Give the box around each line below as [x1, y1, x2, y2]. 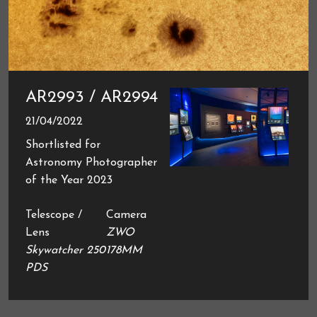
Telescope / [25, 209, 82, 221]
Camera [106, 209, 147, 221]
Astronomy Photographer [25, 156, 157, 168]
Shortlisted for [25, 139, 100, 151]
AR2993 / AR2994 [25, 88, 158, 106]
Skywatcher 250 [25, 244, 105, 256]
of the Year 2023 [25, 174, 113, 186]
